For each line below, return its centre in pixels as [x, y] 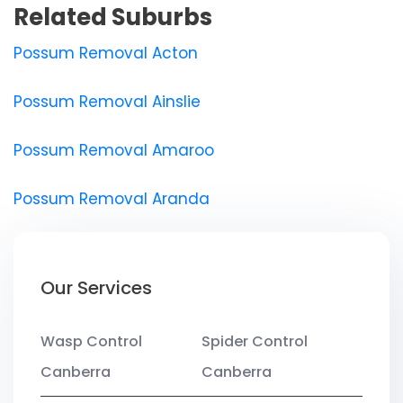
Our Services [96, 287]
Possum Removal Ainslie [107, 101]
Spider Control [255, 341]
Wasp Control [91, 341]
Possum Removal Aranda [112, 198]
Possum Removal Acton [106, 53]
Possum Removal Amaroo [114, 150]
